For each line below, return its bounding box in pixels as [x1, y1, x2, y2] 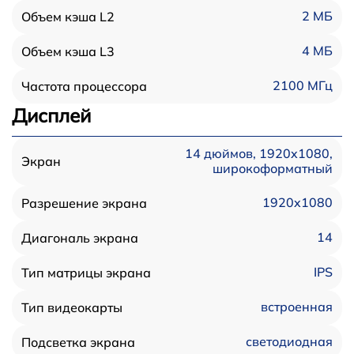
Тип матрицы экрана [21, 264, 151, 281]
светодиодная [246, 333, 333, 350]
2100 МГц [273, 77, 333, 94]
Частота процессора [21, 77, 147, 94]
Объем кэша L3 [21, 43, 115, 59]
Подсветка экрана [21, 333, 135, 350]
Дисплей [12, 103, 91, 127]
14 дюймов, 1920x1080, [185, 145, 333, 161]
